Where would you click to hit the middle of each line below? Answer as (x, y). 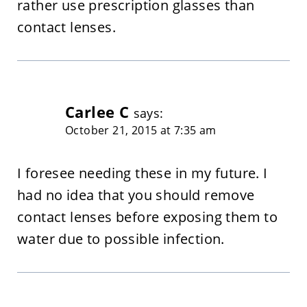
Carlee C (97, 112)
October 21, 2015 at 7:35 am (140, 130)
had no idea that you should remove (136, 195)
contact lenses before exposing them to (147, 217)
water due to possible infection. (121, 238)
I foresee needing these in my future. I (142, 173)
